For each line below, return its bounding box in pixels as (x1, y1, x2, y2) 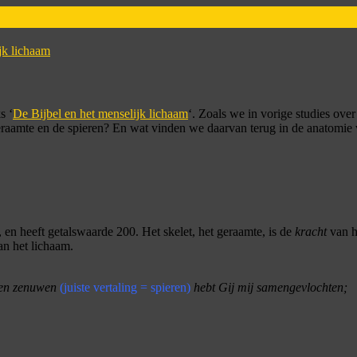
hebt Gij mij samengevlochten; (190, 280, 347, 295)
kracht (295, 225, 327, 239)
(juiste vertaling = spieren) (60, 280, 190, 295)
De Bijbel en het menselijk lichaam (13, 106, 188, 120)
